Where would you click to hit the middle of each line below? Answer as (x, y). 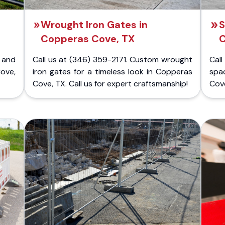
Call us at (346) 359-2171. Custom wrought (113, 60)
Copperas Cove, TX (87, 39)
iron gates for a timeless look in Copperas (113, 72)
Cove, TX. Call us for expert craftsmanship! (110, 84)
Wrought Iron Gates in (94, 25)
